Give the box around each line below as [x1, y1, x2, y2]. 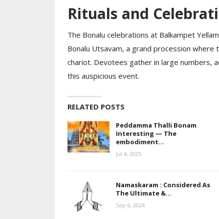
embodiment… [115, 137, 164, 147]
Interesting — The [115, 129, 176, 138]
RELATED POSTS [67, 102, 125, 112]
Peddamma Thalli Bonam [115, 121, 197, 130]
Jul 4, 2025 [115, 150, 141, 158]
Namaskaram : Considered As [115, 180, 210, 190]
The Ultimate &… [115, 189, 172, 198]
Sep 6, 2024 [115, 201, 145, 209]
